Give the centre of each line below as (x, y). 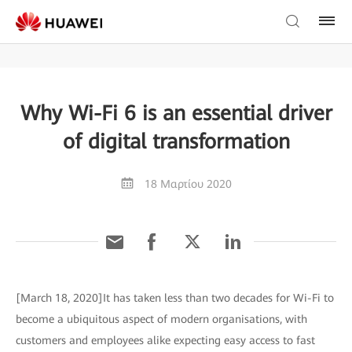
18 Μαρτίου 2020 (188, 184)
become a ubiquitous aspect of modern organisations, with (161, 319)
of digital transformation (176, 141)
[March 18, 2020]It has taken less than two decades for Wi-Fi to (175, 298)
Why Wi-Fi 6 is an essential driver (176, 113)
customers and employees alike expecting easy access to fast (165, 340)
